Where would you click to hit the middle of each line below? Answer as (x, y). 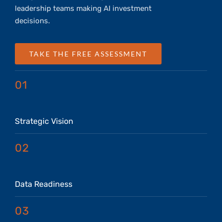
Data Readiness (44, 184)
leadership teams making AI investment (83, 9)
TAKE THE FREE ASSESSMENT (88, 54)
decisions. (32, 21)
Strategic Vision (44, 121)
